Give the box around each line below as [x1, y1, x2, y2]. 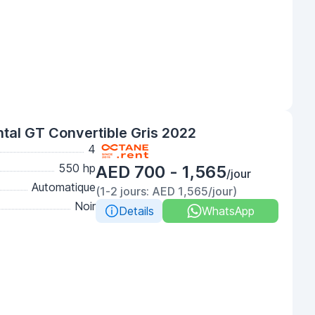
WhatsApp [201, 204, 255, 218]
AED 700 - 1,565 [96, 162, 226, 182]
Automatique [32, 180, 96, 194]
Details [118, 204, 154, 218]
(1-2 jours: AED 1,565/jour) [96, 184, 237, 198]
